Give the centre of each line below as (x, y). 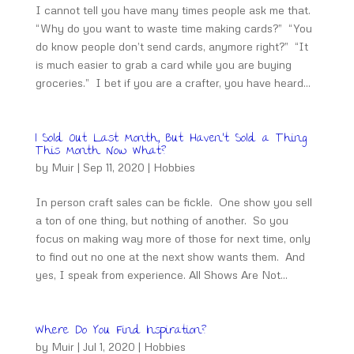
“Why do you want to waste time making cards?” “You (173, 28)
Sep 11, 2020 (113, 167)
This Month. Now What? (100, 152)
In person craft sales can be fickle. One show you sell (173, 202)
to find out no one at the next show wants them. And (170, 256)
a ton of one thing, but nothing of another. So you (162, 220)
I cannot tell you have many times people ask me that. (174, 10)
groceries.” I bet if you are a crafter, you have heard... (173, 83)
